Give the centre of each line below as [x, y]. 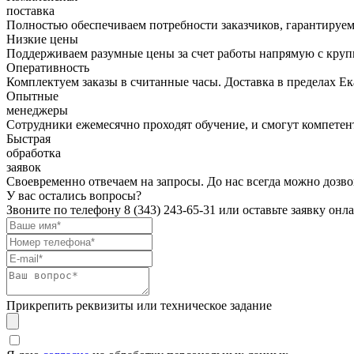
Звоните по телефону [65, 210]
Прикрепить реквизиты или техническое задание [139, 306]
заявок [24, 168]
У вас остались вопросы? [74, 196]
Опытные [32, 96]
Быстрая [28, 139]
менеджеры [37, 111]
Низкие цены [42, 40]
